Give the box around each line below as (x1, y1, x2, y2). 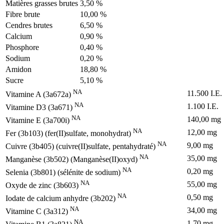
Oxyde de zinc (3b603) (5, 180, 80, 189)
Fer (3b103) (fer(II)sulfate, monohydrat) (5, 128, 133, 137)
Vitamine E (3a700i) (5, 115, 71, 124)
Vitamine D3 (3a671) (5, 102, 74, 111)
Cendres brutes (5, 20, 52, 29)
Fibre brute (5, 9, 40, 18)
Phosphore (5, 42, 39, 51)
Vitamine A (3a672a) (5, 89, 73, 98)
